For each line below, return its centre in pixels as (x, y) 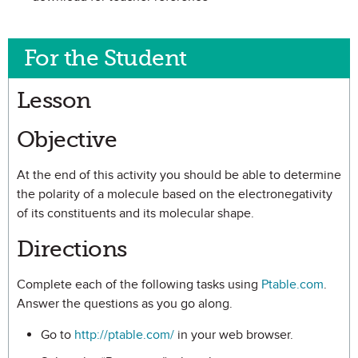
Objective (67, 139)
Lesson (54, 100)
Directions (72, 249)
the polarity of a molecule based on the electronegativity (175, 194)
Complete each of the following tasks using (139, 284)
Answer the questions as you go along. (125, 304)
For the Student (105, 58)
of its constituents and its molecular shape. (135, 213)
